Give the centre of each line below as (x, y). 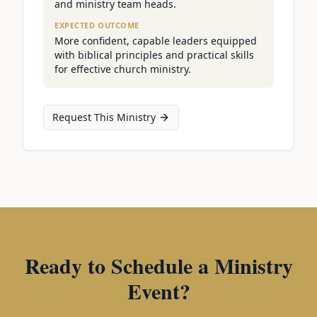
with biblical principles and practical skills (154, 55)
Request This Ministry (104, 117)
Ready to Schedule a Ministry (158, 266)
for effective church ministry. (123, 69)
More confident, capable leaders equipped (156, 41)
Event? (158, 291)
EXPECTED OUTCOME (97, 25)
